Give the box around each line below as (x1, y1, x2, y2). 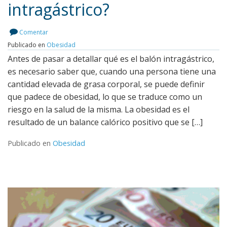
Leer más (90, 25, 127, 37)
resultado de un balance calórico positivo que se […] (8, 117, 203, 128)
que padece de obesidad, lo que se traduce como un (8, 91, 202, 103)
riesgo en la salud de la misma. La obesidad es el (8, 104, 190, 116)
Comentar (19, 28, 48, 37)
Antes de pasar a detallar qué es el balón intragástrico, (8, 53, 214, 65)
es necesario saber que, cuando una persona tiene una (8, 66, 216, 78)
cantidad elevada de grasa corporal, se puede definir (8, 79, 205, 90)
